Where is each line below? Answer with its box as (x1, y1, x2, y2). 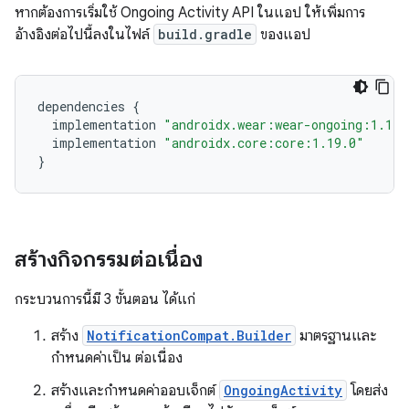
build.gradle (158, 26, 252, 44)
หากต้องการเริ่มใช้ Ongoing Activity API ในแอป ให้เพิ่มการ (15, 4, 365, 23)
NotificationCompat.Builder (87, 327, 291, 345)
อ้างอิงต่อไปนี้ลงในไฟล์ (15, 26, 153, 45)
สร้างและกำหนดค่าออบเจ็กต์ (51, 382, 219, 401)
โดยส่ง (347, 382, 388, 401)
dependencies (37, 98, 125, 116)
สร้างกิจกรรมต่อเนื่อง (15, 246, 203, 274)
